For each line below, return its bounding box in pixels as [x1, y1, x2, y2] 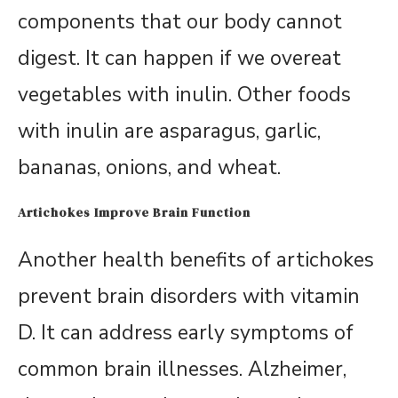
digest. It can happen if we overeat [18, 44, 341, 73]
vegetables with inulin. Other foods [18, 81, 351, 109]
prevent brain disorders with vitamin [18, 283, 360, 311]
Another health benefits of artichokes [18, 246, 374, 275]
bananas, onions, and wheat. [18, 154, 281, 182]
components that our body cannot [18, 8, 342, 36]
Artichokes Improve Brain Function [18, 203, 251, 222]
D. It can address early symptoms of [18, 319, 354, 347]
